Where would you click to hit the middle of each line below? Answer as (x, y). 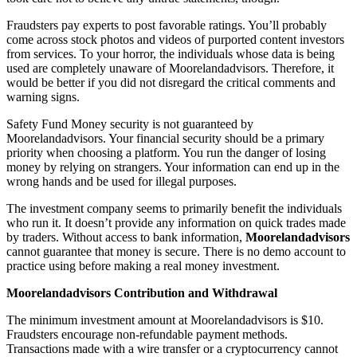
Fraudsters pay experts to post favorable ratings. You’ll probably (167, 25)
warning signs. (43, 96)
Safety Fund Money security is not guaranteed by (130, 124)
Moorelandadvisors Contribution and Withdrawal (142, 292)
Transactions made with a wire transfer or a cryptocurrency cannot (172, 348)
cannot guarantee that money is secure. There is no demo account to (176, 251)
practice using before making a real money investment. (143, 265)
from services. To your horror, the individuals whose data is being (171, 53)
